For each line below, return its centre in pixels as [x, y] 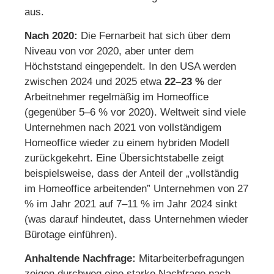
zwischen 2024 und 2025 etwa [94, 82]
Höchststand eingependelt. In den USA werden [130, 67]
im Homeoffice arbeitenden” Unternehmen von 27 [136, 189]
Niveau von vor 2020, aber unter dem [109, 51]
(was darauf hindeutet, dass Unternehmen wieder [136, 220]
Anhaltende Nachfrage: [80, 259]
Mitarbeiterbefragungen [190, 259]
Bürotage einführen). [71, 235]
